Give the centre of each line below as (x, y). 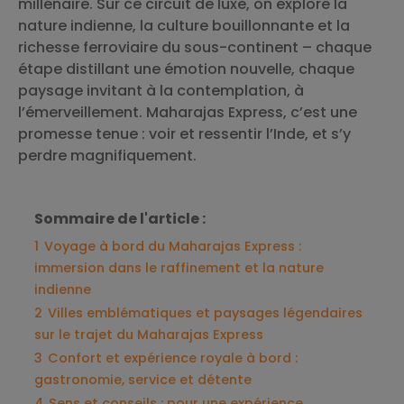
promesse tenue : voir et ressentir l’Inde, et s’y (184, 134)
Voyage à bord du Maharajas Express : (173, 246)
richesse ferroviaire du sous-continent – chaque (195, 47)
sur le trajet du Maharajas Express (149, 335)
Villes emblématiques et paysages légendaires (205, 313)
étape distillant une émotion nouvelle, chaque (186, 69)
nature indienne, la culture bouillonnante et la (184, 26)
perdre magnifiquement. (107, 156)
